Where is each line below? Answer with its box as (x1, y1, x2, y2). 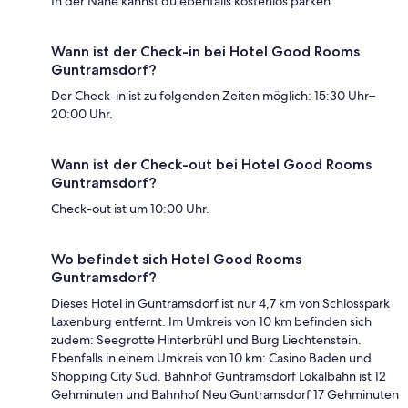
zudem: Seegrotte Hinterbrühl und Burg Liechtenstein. (51, 331, 362, 349)
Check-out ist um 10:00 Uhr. (51, 200, 209, 218)
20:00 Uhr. (51, 106, 113, 123)
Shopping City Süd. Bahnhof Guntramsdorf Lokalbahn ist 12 (51, 368, 386, 385)
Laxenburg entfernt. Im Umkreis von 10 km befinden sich (51, 313, 372, 331)
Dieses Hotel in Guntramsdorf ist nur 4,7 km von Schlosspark (51, 295, 390, 312)
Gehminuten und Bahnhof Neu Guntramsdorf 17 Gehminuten (51, 386, 399, 403)
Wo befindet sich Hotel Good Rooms (51, 250, 301, 269)
